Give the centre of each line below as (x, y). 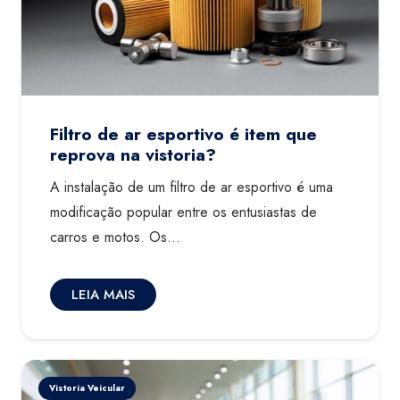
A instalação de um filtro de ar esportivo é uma (192, 187)
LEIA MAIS (103, 295)
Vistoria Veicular (87, 387)
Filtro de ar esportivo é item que (183, 134)
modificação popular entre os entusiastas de (183, 212)
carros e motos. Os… (115, 237)
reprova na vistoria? (133, 155)
